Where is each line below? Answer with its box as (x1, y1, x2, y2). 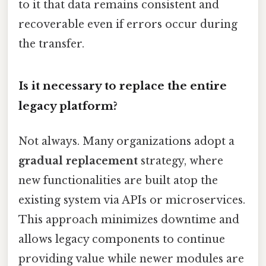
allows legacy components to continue (18, 233, 225, 246)
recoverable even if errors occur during (18, 18, 237, 31)
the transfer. (18, 37, 84, 51)
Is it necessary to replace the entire (18, 78, 227, 93)
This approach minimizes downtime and (18, 213, 239, 227)
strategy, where (138, 154, 223, 168)
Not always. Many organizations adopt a (18, 135, 235, 148)
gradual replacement (18, 154, 138, 168)
